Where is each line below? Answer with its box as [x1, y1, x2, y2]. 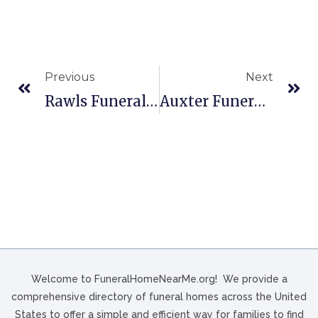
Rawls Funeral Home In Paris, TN [146, 92, 158, 110]
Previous [45, 70, 94, 84]
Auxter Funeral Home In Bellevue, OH [253, 92, 265, 110]
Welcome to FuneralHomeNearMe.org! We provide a [31, 273, 287, 285]
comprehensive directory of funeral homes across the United [11, 290, 307, 302]
